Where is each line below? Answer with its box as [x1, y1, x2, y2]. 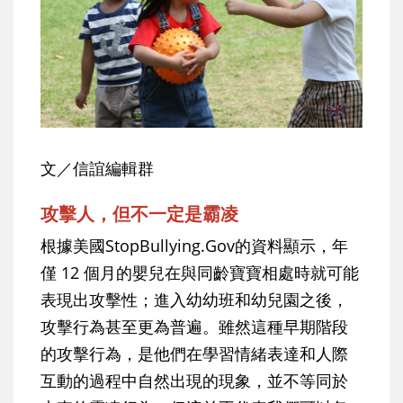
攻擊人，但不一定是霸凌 [40, 201, 238, 226]
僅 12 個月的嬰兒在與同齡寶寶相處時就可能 [40, 261, 359, 283]
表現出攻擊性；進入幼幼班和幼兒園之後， [40, 288, 348, 310]
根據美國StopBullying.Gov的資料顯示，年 [40, 234, 348, 256]
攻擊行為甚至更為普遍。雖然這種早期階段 [40, 315, 348, 337]
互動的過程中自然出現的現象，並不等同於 [40, 369, 348, 391]
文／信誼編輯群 [40, 157, 154, 179]
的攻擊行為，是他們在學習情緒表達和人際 [40, 342, 348, 364]
